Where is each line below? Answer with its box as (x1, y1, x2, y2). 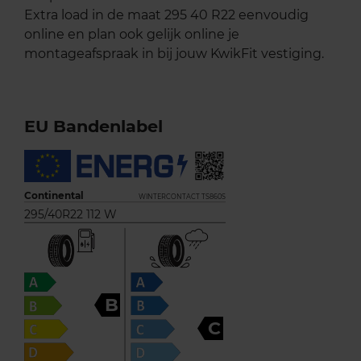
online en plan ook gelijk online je (24, 26, 239, 42)
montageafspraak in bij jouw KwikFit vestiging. (24, 45, 324, 61)
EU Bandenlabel (24, 115, 163, 136)
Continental (24, 189, 84, 201)
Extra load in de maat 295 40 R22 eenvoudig (24, 6, 309, 23)
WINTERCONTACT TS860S (139, 192, 226, 201)
